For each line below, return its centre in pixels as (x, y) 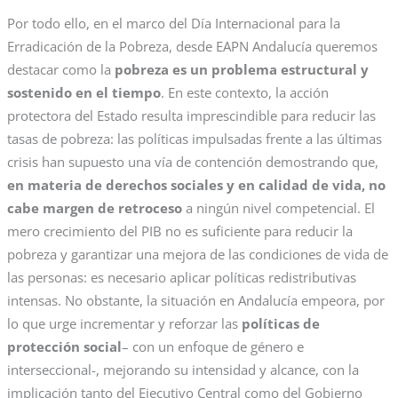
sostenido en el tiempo (84, 93)
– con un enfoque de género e (212, 347)
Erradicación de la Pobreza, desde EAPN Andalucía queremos (192, 47)
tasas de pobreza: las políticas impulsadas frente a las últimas (194, 139)
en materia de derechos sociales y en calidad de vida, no (196, 185)
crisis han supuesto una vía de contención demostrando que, (192, 162)
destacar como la (60, 70)
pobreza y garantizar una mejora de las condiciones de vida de (197, 255)
